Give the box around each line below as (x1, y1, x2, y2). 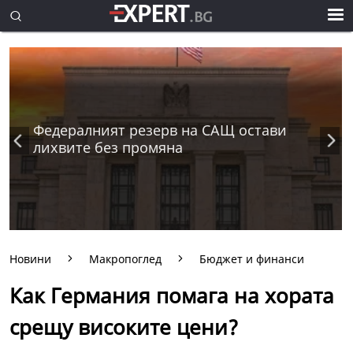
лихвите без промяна (33, 138, 183, 158)
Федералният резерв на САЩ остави (33, 121, 287, 140)
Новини (9, 251, 51, 266)
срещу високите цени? (9, 313, 238, 341)
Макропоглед (89, 251, 162, 266)
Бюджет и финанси (199, 251, 304, 266)
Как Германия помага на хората (9, 281, 334, 310)
